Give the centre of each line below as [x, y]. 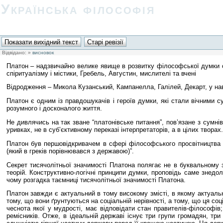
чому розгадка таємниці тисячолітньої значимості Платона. [96, 180]
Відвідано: [14, 52]
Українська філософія [78, 9]
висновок [43, 52]
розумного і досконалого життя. [54, 109]
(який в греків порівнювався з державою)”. [70, 151]
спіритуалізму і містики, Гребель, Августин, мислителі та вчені [101, 73]
